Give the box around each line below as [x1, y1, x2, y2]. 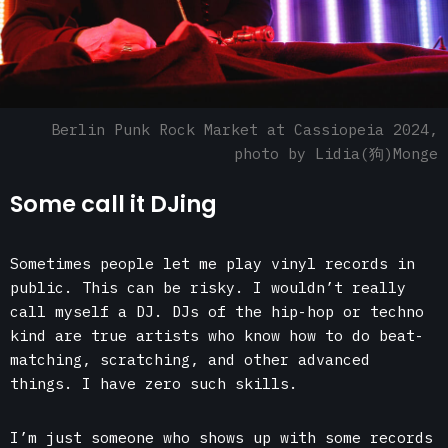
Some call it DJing [10, 188, 217, 221]
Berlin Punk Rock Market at [51, 120, 294, 140]
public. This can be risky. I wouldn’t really [10, 278, 406, 298]
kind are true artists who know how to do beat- [10, 326, 424, 346]
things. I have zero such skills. [10, 374, 307, 394]
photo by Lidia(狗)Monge [234, 144, 438, 164]
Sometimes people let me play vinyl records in [10, 254, 415, 274]
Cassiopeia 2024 [294, 120, 429, 140]
